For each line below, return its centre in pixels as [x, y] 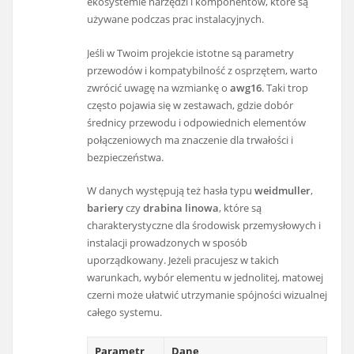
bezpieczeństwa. [126, 157]
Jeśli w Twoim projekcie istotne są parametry [191, 53]
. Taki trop [285, 87]
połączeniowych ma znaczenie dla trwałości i [190, 139]
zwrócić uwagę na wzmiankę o [159, 87]
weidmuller [283, 190]
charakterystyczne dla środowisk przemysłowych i [204, 225]
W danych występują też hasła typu [171, 190]
